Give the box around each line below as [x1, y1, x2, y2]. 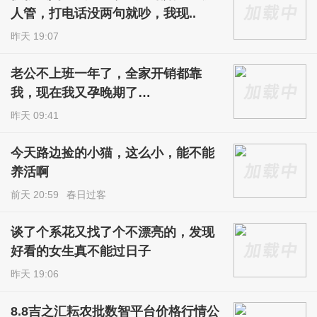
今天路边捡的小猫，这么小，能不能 [11, 146, 215, 161]
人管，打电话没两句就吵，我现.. [11, 6, 197, 21]
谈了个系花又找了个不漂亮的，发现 [11, 225, 215, 240]
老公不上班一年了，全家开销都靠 [11, 67, 202, 81]
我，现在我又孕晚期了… [11, 86, 151, 100]
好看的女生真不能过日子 [11, 244, 151, 259]
